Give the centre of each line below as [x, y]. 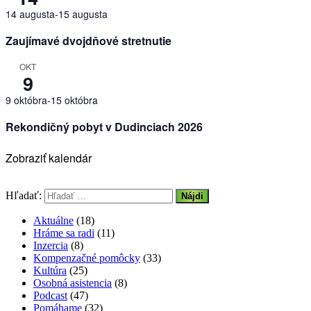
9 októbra [26, 100]
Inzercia [51, 246]
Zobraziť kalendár [49, 158]
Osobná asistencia [73, 283]
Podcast [50, 296]
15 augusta [83, 14]
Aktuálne [53, 221]
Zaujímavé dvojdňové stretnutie [89, 41]
